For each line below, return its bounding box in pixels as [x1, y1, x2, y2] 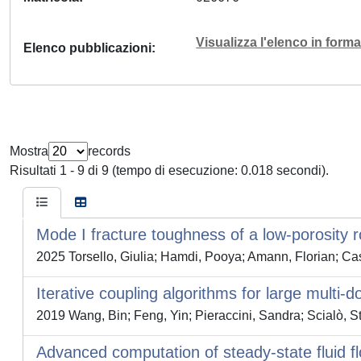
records [88, 144, 131, 158]
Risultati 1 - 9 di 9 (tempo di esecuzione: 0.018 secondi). [10, 164, 329, 177]
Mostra [10, 144, 48, 158]
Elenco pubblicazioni [23, 41, 151, 55]
